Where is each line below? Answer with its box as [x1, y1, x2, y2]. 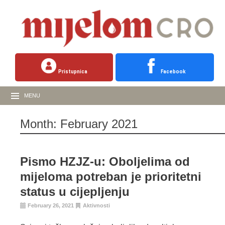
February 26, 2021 [28, 202, 74, 209]
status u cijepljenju [20, 185, 130, 199]
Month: [20, 117, 60, 131]
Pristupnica [58, 69, 87, 75]
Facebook [161, 69, 186, 75]
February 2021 [60, 117, 138, 131]
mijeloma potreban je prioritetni [20, 170, 201, 184]
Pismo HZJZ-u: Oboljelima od [20, 155, 190, 169]
